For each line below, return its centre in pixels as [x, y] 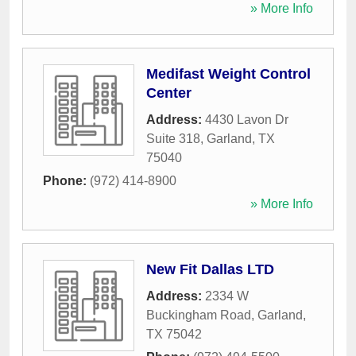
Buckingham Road [199, 315]
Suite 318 [173, 139]
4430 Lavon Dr [247, 120]
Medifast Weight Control [228, 74]
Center [169, 93]
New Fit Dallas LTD [210, 269]
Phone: [66, 181]
